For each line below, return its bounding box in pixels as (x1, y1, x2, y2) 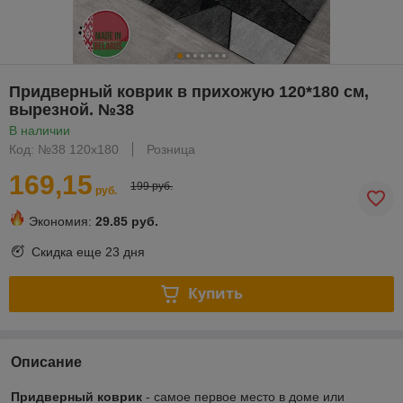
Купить (187, 283, 243, 304)
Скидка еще (31, 245, 105, 260)
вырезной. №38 (9, 100, 134, 119)
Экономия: (25, 213, 95, 228)
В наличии (9, 122, 70, 138)
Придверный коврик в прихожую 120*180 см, (9, 82, 369, 101)
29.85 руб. (95, 213, 158, 228)
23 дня (105, 245, 145, 260)
